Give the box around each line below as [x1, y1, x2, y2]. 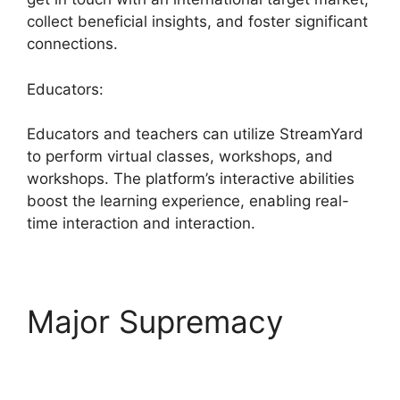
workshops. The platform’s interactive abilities [27, 170, 354, 188]
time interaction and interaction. [27, 214, 255, 233]
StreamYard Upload [27, 340, 310, 379]
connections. [27, 35, 118, 54]
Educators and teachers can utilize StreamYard [27, 125, 363, 144]
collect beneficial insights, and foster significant [27, 12, 368, 31]
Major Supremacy [27, 303, 283, 341]
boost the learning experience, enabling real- [27, 192, 349, 211]
